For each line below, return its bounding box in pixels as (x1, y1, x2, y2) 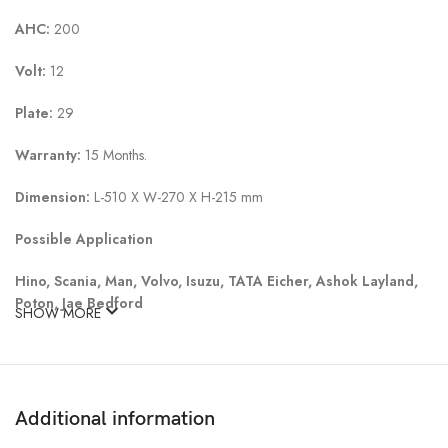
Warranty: (15, 144, 85, 165)
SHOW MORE (15, 302, 105, 323)
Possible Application (15, 228, 153, 249)
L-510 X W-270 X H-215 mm (94, 186, 263, 207)
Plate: (15, 102, 53, 123)
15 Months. (85, 144, 147, 165)
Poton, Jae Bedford (15, 292, 147, 313)
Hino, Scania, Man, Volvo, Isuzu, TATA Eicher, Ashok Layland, (15, 270, 418, 291)
